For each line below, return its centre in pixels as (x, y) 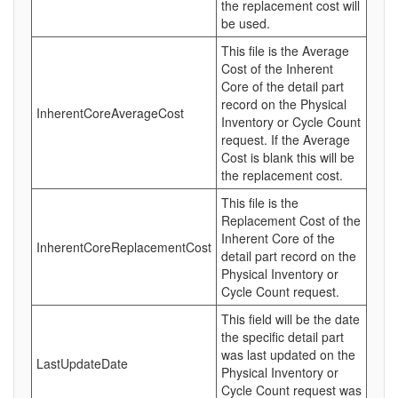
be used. (246, 23)
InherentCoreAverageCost (110, 113)
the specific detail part (283, 337)
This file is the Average (285, 51)
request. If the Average (286, 139)
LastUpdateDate (82, 363)
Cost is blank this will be (288, 157)
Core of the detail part (283, 86)
